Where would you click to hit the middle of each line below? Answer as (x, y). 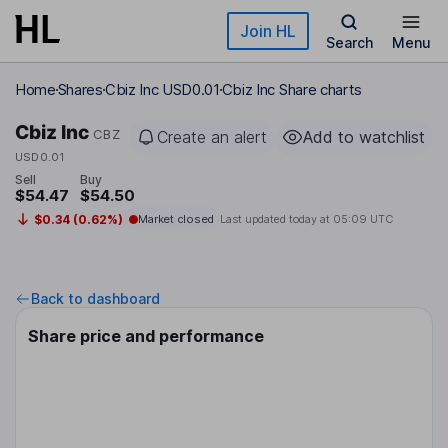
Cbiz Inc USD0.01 (162, 89)
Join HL (268, 31)
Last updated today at (276, 219)
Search (349, 42)
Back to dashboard (95, 299)
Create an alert (212, 137)
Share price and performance (146, 336)
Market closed (175, 219)
